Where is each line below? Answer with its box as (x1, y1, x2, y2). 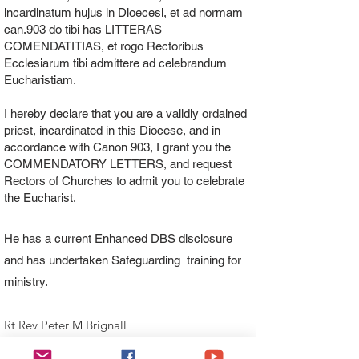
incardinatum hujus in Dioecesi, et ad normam (4, 6, 243, 19)
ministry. (4, 275, 48, 288)
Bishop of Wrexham (4, 338, 88, 350)
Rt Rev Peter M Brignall (4, 317, 127, 333)
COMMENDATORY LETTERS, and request (4, 157, 232, 171)
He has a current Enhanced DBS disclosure (4, 232, 232, 245)
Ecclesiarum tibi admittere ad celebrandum (4, 56, 227, 70)
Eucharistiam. (4, 73, 76, 87)
